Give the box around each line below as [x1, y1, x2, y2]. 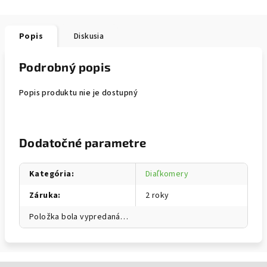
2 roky [145, 190, 169, 201]
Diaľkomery [145, 168, 188, 180]
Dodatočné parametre [19, 135, 147, 150]
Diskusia [74, 30, 104, 42]
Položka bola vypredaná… [29, 211, 129, 223]
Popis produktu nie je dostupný [19, 87, 138, 99]
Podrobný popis [19, 60, 111, 74]
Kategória [29, 168, 72, 180]
